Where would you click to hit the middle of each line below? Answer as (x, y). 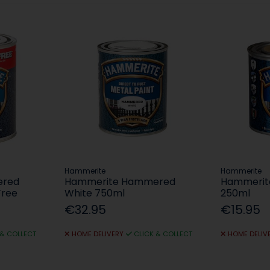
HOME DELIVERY (97, 234)
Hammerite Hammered (120, 181)
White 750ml (95, 193)
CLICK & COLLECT (163, 234)
